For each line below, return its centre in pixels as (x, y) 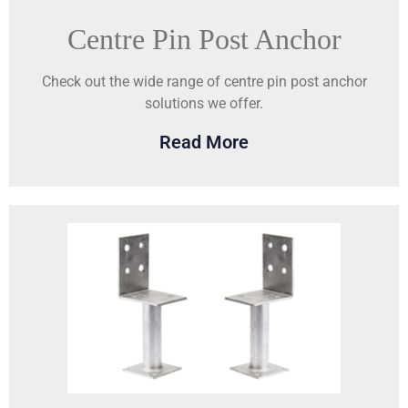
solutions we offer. (204, 104)
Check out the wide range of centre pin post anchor (204, 82)
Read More (204, 142)
